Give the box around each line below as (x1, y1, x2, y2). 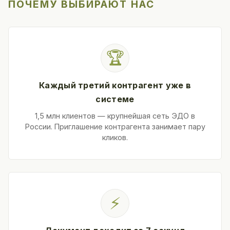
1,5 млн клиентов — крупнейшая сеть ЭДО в (35, 111, 195, 121)
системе (95, 94, 135, 105)
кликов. (102, 133, 128, 142)
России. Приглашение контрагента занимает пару (25, 122, 205, 131)
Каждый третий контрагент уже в (39, 80, 191, 91)
